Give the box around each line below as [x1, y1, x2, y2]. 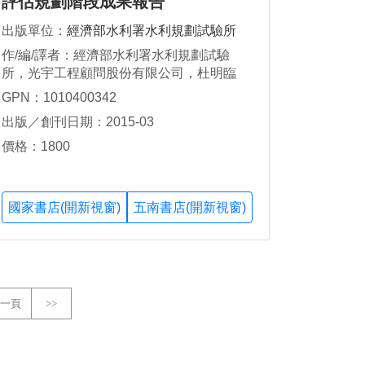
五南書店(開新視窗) [134, 200, 246, 214]
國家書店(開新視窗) [8, 200, 121, 214]
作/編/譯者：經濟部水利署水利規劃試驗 [2, 48, 230, 63]
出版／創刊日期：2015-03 [2, 114, 154, 129]
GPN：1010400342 [2, 90, 117, 104]
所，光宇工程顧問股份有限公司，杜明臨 [2, 66, 236, 81]
